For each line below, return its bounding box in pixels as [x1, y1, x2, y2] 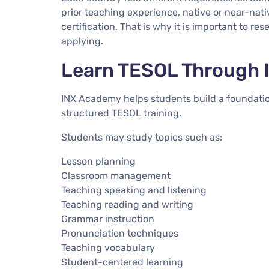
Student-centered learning [61, 256, 183, 268]
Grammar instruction [61, 213, 154, 225]
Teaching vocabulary [61, 241, 155, 253]
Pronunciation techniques [61, 227, 178, 239]
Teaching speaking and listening [61, 184, 207, 196]
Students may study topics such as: [61, 131, 222, 143]
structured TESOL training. [61, 107, 181, 119]
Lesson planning [61, 155, 136, 167]
